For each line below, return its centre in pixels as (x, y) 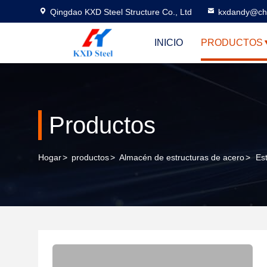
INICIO (169, 43)
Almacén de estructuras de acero (182, 157)
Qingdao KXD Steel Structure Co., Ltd (121, 12)
